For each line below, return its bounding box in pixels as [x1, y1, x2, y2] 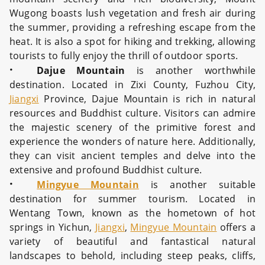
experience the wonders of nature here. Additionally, [9, 135, 256, 148]
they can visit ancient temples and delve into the [9, 149, 256, 162]
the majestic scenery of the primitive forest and [9, 121, 256, 134]
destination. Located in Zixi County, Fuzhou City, [9, 78, 256, 91]
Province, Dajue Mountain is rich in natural [38, 92, 256, 105]
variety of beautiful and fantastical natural [9, 235, 256, 248]
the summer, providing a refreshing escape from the [9, 21, 256, 34]
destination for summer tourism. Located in [9, 192, 256, 205]
